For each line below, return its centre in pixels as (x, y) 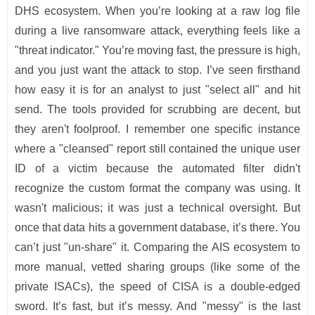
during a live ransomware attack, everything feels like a (157, 31)
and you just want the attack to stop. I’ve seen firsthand (157, 70)
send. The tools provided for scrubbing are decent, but (157, 110)
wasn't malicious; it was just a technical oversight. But (157, 208)
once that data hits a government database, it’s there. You (157, 228)
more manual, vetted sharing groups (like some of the (157, 267)
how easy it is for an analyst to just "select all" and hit (157, 90)
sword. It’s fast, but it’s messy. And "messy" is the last (157, 307)
